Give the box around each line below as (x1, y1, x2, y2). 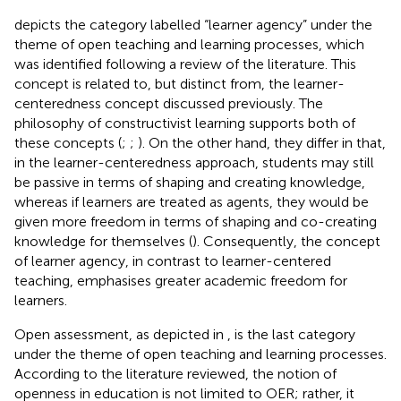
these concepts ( (14, 133, 122, 151)
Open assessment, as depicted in (14, 325, 227, 343)
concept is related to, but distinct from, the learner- (14, 74, 345, 92)
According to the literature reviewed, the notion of (14, 364, 337, 382)
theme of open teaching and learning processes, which (14, 35, 364, 53)
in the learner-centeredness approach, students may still (14, 153, 374, 171)
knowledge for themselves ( (14, 232, 192, 250)
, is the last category (227, 325, 355, 343)
